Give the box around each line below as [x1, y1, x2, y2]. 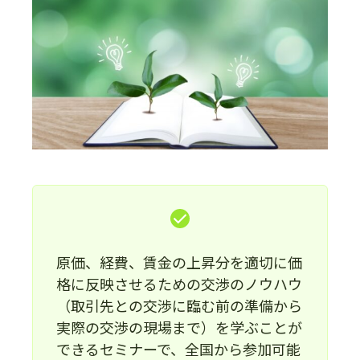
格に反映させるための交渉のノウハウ [55, 272, 302, 294]
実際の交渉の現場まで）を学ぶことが [55, 316, 302, 337]
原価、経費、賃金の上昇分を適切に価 [55, 251, 302, 272]
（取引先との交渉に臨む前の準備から [55, 294, 302, 316]
